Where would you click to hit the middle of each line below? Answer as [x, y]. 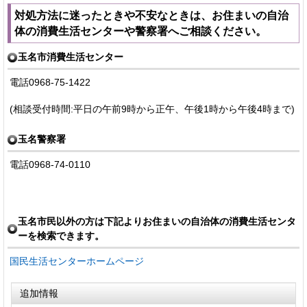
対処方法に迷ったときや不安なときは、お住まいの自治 [151, 15]
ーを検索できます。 [61, 235]
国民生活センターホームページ [77, 261]
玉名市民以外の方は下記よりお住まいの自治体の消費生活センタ [157, 221]
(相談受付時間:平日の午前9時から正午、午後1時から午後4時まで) [152, 109]
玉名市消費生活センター [71, 57]
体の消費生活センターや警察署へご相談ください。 [140, 31]
